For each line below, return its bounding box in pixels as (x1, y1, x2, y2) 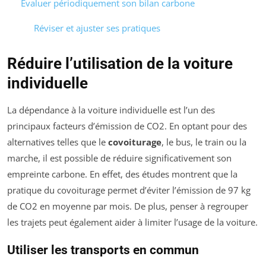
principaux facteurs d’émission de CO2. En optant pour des (7, 120, 247, 132)
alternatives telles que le (7, 136, 108, 148)
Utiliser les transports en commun (7, 243, 199, 258)
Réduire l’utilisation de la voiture (7, 55, 233, 73)
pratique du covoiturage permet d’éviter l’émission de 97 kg (7, 184, 251, 197)
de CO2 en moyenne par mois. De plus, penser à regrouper (7, 200, 248, 213)
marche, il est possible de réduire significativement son (7, 152, 232, 164)
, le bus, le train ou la (161, 136, 246, 148)
